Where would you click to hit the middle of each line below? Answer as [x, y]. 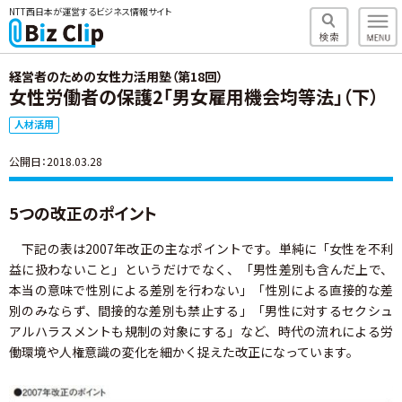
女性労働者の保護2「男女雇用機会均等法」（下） [194, 96]
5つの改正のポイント [83, 213]
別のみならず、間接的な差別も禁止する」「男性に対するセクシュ [201, 310]
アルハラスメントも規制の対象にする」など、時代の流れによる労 [201, 331]
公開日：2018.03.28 [56, 161]
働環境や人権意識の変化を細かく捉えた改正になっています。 [184, 352]
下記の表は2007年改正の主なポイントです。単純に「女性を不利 [201, 249]
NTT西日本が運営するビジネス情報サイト [90, 11]
